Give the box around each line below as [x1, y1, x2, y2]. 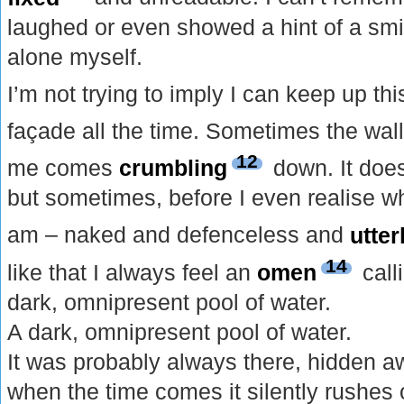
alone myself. [7, 43, 143, 69]
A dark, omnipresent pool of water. [7, 319, 353, 345]
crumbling [119, 155, 228, 181]
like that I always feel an [7, 260, 258, 286]
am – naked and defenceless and [7, 222, 351, 248]
